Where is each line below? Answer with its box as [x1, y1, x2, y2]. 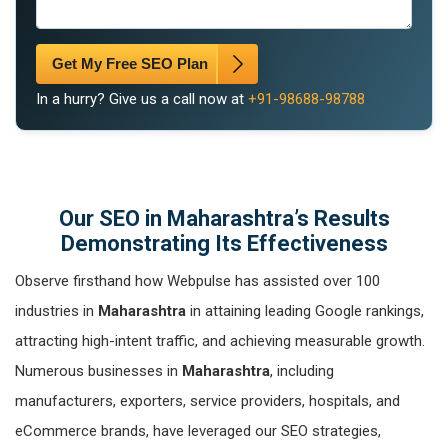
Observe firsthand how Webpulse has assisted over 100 [15, 272, 380, 291]
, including [270, 362, 334, 381]
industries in [15, 302, 98, 321]
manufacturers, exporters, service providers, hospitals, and [15, 392, 400, 411]
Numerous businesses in [15, 362, 182, 381]
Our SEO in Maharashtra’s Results [58, 206, 390, 232]
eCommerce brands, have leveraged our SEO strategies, [15, 422, 381, 441]
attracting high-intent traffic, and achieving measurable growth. [15, 332, 425, 351]
